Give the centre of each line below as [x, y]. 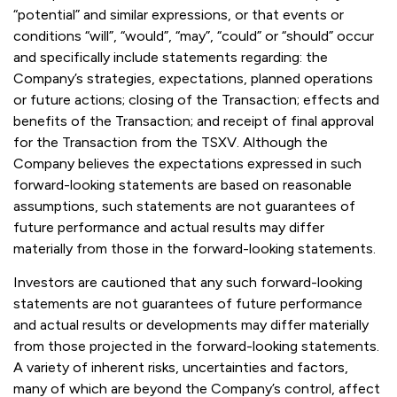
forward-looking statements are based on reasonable [183, 184]
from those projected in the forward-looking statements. [196, 346]
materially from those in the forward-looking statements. [195, 248]
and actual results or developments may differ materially [191, 324]
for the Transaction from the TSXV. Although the [171, 142]
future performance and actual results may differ [169, 227]
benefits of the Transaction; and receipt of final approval [194, 121]
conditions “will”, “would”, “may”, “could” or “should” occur [194, 35]
